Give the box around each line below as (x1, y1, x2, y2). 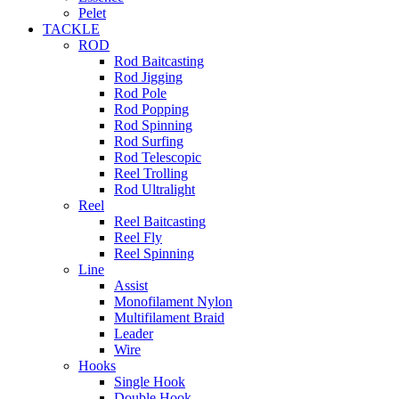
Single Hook (114, 373, 185, 389)
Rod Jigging (114, 69, 183, 85)
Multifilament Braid (114, 309, 224, 325)
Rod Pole (114, 85, 167, 101)
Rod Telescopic (114, 149, 201, 165)
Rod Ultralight (114, 181, 195, 197)
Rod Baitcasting (114, 53, 204, 69)
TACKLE (43, 20, 100, 37)
